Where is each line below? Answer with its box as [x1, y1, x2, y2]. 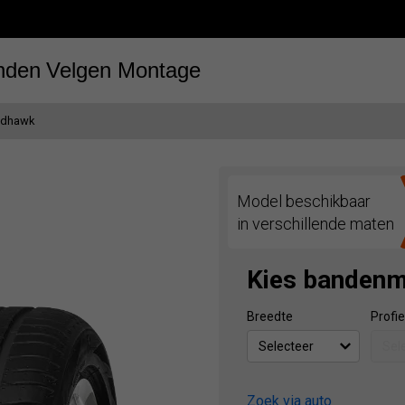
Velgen [46, 58, 111, 82]
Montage [117, 58, 201, 82]
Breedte [247, 309, 293, 324]
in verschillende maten [237, 213, 394, 233]
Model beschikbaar [237, 191, 371, 211]
